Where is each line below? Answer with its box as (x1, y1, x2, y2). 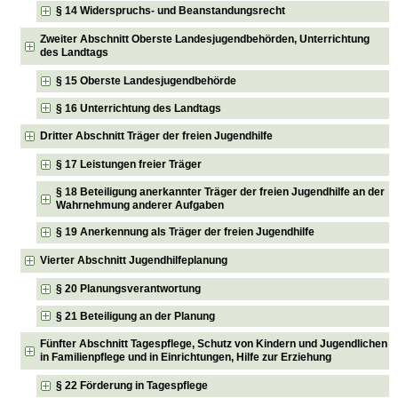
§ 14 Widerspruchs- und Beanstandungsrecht (56, 4, 286, 18)
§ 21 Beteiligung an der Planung (56, 309, 216, 322)
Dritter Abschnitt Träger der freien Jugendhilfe (40, 130, 274, 143)
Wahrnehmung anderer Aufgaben (56, 198, 225, 211)
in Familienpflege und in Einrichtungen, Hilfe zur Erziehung (40, 351, 332, 364)
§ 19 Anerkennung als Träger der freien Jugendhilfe (56, 226, 315, 239)
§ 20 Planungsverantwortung (56, 282, 202, 295)
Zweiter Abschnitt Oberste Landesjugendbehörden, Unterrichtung (40, 33, 370, 46)
